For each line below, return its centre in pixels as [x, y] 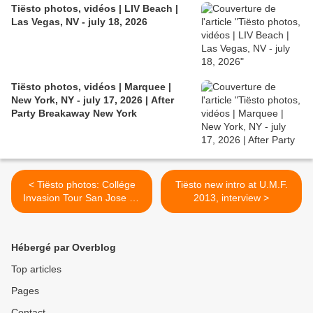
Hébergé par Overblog [64, 248]
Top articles [36, 269]
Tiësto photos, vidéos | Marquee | [91, 87]
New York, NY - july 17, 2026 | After [93, 100]
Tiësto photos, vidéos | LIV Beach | [95, 9]
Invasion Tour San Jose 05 [82, 198]
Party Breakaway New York [74, 114]
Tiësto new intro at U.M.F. [231, 185]
